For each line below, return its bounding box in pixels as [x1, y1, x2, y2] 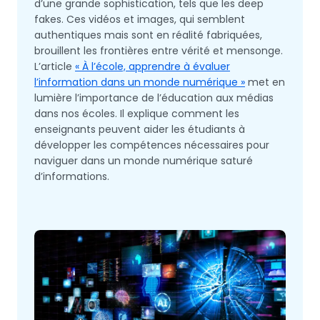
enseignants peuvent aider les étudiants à [34, 122, 245, 136]
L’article [34, 59, 75, 74]
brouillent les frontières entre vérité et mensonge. [34, 44, 283, 58]
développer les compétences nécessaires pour [34, 138, 269, 152]
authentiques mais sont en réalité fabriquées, [34, 28, 262, 42]
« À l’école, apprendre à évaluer [75, 59, 230, 74]
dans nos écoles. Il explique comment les [34, 106, 239, 121]
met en [245, 75, 285, 89]
